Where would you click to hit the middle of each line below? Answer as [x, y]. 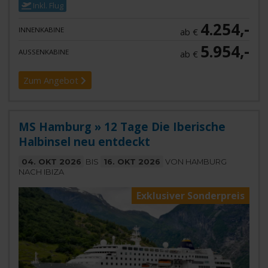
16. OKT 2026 [132, 162]
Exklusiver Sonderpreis [191, 196]
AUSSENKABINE [42, 51]
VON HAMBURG [195, 162]
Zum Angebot [52, 80]
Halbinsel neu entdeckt [84, 142]
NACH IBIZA [41, 172]
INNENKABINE [41, 29]
